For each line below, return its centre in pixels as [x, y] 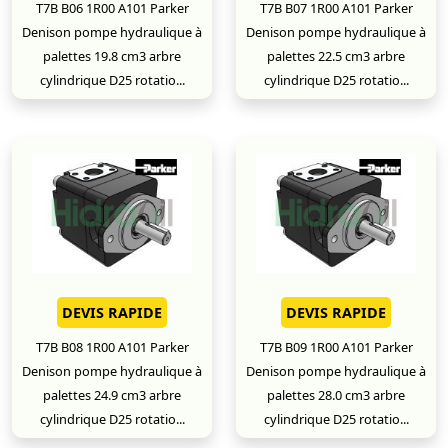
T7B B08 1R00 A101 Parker [112, 347]
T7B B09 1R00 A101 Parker [336, 347]
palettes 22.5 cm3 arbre [336, 56]
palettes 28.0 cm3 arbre [336, 395]
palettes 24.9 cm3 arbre [112, 395]
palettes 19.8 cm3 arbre [112, 56]
